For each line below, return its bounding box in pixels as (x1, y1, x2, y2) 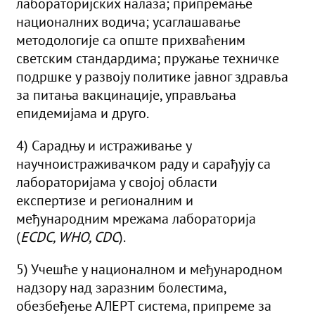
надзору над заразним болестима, (16, 278, 226, 297)
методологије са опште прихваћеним (16, 31, 245, 50)
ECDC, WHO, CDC (20, 228, 119, 247)
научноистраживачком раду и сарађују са (16, 155, 271, 174)
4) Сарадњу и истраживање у (16, 136, 191, 155)
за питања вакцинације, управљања (16, 86, 236, 105)
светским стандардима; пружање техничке (16, 49, 279, 68)
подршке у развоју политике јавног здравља (16, 67, 288, 86)
